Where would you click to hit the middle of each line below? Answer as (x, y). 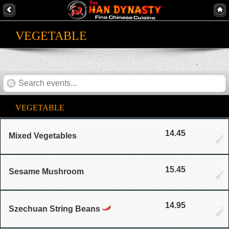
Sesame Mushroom (46, 172)
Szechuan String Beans (54, 209)
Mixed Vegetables (43, 136)
